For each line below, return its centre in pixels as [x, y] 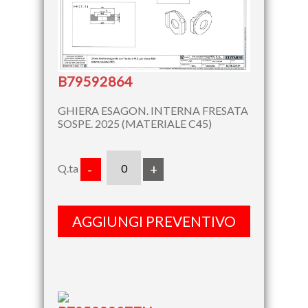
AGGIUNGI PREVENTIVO [154, 221]
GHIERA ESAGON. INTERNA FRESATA [153, 111]
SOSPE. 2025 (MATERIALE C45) [135, 124]
